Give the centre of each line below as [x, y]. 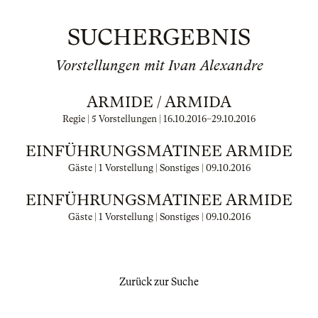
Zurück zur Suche [159, 282]
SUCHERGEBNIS [159, 37]
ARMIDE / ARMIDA [159, 102]
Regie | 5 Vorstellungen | [113, 119]
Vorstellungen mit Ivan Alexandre [159, 66]
